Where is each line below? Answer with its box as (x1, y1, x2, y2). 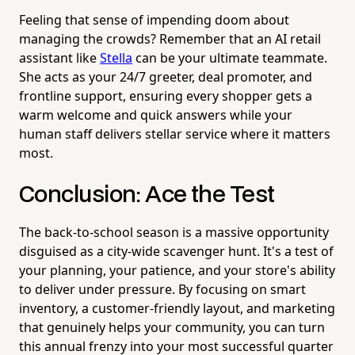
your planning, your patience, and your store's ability (19, 261, 335, 280)
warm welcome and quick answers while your (19, 106, 292, 124)
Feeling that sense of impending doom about (19, 11, 289, 29)
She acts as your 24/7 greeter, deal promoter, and (19, 68, 312, 86)
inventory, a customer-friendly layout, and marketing (19, 300, 335, 318)
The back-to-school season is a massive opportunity (19, 223, 329, 242)
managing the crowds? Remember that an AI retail (19, 30, 321, 48)
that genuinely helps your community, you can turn (19, 319, 325, 337)
